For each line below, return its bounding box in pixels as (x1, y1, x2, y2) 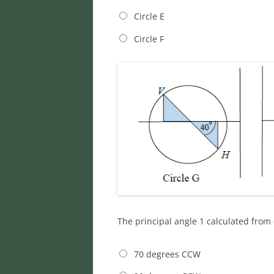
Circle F (133, 32, 164, 45)
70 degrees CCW (133, 248, 201, 260)
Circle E (133, 10, 165, 23)
